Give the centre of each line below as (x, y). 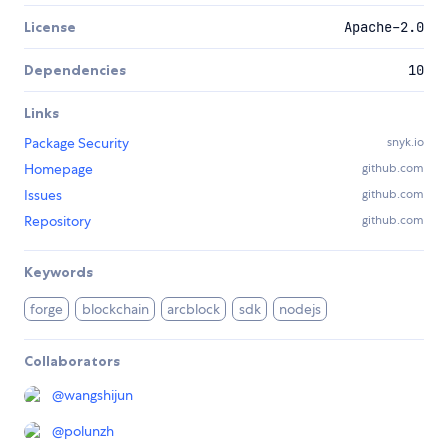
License (50, 27)
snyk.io (405, 142)
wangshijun (98, 395)
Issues (43, 195)
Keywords (58, 272)
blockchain (115, 309)
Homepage (58, 169)
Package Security (76, 143)
